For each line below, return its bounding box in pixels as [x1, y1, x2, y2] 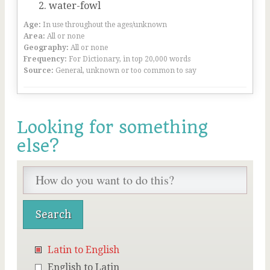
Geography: [24, 43, 69, 52]
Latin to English [48, 244, 119, 256]
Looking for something [17, 118, 208, 137]
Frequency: [24, 55, 67, 63]
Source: [24, 66, 54, 75]
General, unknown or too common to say [55, 66, 196, 75]
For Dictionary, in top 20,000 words [69, 55, 190, 63]
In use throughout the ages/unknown [43, 20, 167, 29]
